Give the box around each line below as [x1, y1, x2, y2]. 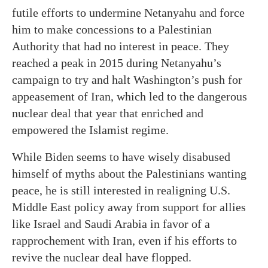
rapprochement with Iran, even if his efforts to [12, 234, 237, 247]
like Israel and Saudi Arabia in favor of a [12, 217, 210, 230]
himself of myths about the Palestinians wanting [12, 167, 246, 180]
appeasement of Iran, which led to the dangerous [12, 90, 247, 103]
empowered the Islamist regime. [12, 123, 169, 136]
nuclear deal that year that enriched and [12, 106, 203, 120]
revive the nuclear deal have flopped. [12, 251, 191, 264]
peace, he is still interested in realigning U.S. [12, 184, 230, 197]
